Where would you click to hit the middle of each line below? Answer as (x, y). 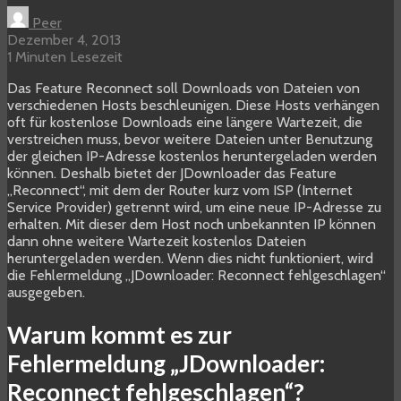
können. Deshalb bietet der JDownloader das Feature (172, 174)
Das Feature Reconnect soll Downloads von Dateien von (183, 89)
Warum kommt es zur (119, 334)
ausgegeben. (46, 293)
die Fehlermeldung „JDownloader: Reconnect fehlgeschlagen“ (196, 276)
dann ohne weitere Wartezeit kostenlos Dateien (157, 242)
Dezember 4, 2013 (64, 40)
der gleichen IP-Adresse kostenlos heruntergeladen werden (192, 157)
